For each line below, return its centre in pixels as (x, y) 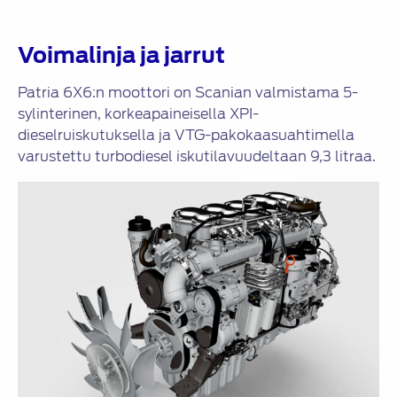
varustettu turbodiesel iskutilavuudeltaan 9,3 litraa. (197, 157)
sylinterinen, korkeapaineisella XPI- (138, 114)
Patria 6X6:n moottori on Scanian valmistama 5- (188, 93)
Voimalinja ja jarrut (121, 56)
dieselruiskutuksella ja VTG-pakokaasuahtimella (186, 136)
